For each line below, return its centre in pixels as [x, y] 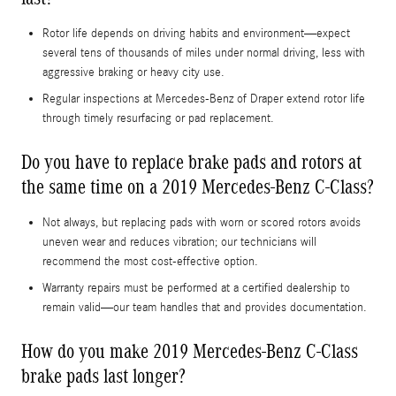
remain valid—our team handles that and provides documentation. [205, 308]
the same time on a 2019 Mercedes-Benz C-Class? [198, 187]
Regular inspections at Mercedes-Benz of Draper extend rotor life [204, 99]
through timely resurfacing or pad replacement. [158, 119]
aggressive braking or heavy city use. [133, 73]
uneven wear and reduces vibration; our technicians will [179, 243]
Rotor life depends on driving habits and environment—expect [196, 34]
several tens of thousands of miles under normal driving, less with [204, 53]
